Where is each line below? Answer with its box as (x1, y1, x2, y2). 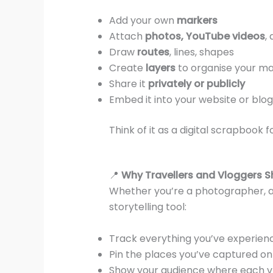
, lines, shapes (169, 45, 234, 60)
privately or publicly (147, 77, 245, 91)
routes (136, 45, 169, 60)
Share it (108, 77, 148, 91)
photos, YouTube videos (144, 29, 265, 44)
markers (176, 13, 218, 28)
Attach (108, 29, 145, 44)
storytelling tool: (108, 199, 186, 214)
